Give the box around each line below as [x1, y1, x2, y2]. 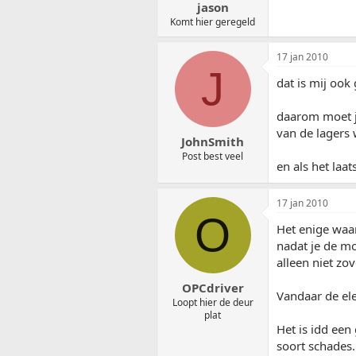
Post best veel [182, 149, 243, 163]
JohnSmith [181, 133, 244, 149]
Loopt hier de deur [172, 295, 253, 309]
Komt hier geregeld [170, 15, 255, 29]
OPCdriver [181, 279, 244, 296]
